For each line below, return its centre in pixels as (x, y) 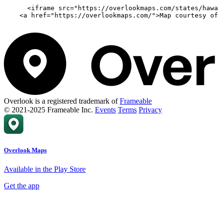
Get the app (22, 186)
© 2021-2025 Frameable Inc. (48, 110)
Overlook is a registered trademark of (62, 101)
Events (105, 110)
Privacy (150, 110)
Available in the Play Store (45, 169)
